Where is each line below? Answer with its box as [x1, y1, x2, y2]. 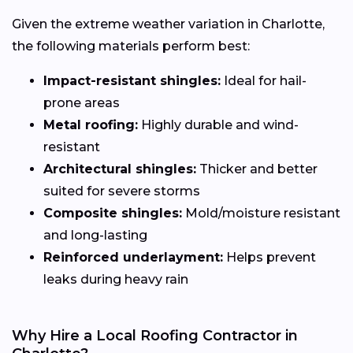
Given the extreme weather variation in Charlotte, [12, 16, 325, 32]
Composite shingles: [43, 205, 182, 221]
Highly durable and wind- [138, 117, 299, 132]
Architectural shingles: [43, 161, 196, 176]
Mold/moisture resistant [182, 205, 340, 221]
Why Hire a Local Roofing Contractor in [12, 326, 298, 344]
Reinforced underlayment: [43, 249, 223, 265]
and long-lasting [43, 227, 147, 243]
